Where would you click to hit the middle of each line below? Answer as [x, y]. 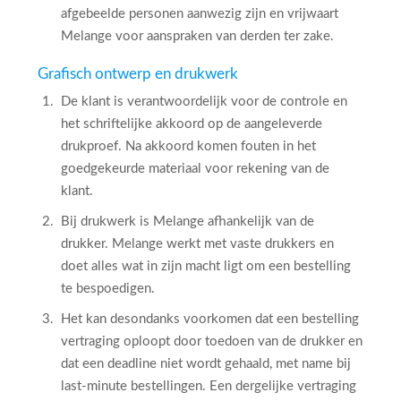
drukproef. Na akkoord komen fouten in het [188, 146]
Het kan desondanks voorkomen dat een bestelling [210, 319]
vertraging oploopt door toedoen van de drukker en [212, 341]
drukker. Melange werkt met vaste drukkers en [197, 244]
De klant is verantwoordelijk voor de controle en [204, 102]
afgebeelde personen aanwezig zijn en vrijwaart [200, 14]
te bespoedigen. [108, 289]
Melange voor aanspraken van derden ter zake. [197, 36]
